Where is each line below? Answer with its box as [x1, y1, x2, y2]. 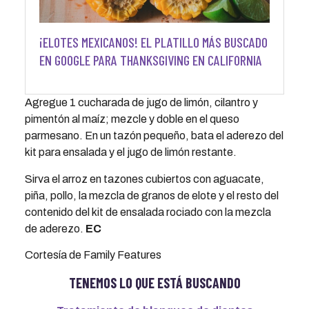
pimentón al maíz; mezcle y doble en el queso [24, 113, 239, 126]
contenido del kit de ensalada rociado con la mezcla [24, 206, 271, 218]
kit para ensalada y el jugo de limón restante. [24, 146, 237, 159]
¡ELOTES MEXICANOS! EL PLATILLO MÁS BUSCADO [39, 34, 268, 51]
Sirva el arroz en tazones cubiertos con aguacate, [24, 172, 264, 185]
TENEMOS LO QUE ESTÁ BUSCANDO [68, 274, 241, 291]
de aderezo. [24, 222, 86, 235]
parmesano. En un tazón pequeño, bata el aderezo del [24, 130, 283, 142]
